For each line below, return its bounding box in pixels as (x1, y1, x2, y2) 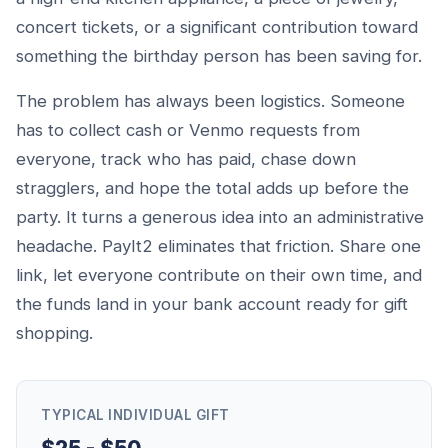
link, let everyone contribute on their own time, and (16, 265, 422, 285)
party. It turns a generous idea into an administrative (16, 207, 424, 227)
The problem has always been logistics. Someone (16, 91, 405, 111)
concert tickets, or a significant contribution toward (16, 17, 418, 37)
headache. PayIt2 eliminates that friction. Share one (16, 236, 421, 256)
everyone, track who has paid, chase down (16, 149, 356, 169)
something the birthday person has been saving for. (16, 46, 422, 66)
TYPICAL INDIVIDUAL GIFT (41, 407, 230, 423)
